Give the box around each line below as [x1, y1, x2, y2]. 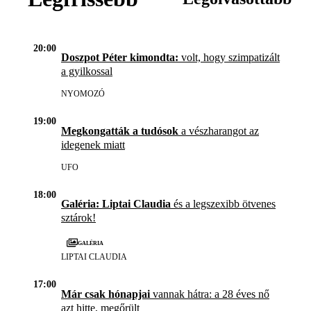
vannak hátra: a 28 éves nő [150, 287, 269, 300]
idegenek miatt [61, 138, 125, 151]
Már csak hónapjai [61, 287, 150, 300]
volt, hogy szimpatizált [178, 51, 280, 64]
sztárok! [61, 212, 96, 224]
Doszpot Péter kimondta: [61, 51, 178, 64]
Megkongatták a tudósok [61, 124, 178, 137]
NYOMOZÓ [61, 89, 105, 99]
